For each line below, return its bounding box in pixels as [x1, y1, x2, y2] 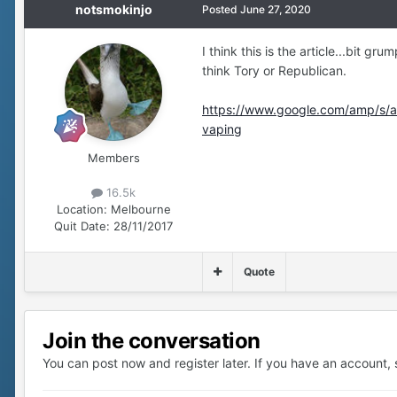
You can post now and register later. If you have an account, [43, 354, 394, 370]
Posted [202, 2, 240, 16]
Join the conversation [43, 327, 261, 354]
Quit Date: [54, 218, 110, 233]
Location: [56, 201, 107, 216]
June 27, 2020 [240, 2, 311, 16]
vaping [202, 121, 242, 136]
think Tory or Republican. [202, 62, 346, 78]
